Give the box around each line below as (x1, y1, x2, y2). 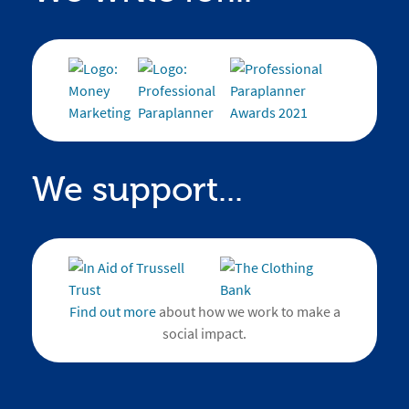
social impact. (163, 324, 246, 343)
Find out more (68, 302, 156, 321)
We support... (32, 170, 243, 211)
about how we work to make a (155, 302, 341, 321)
